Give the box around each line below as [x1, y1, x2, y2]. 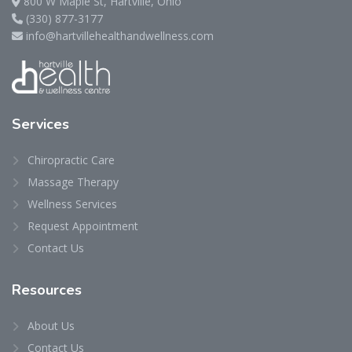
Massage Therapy [27, 174, 119, 190]
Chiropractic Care [27, 152, 115, 168]
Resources [12, 280, 82, 300]
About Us [27, 318, 75, 334]
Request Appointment [27, 218, 138, 234]
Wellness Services [27, 196, 117, 212]
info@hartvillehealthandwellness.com [26, 27, 214, 43]
